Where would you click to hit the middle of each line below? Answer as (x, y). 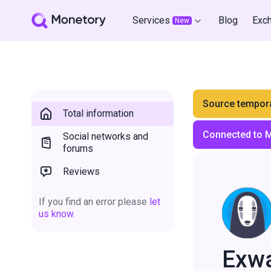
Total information (98, 113)
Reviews (81, 171)
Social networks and (106, 136)
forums (78, 149)
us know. (57, 214)
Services (151, 20)
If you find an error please (94, 202)
